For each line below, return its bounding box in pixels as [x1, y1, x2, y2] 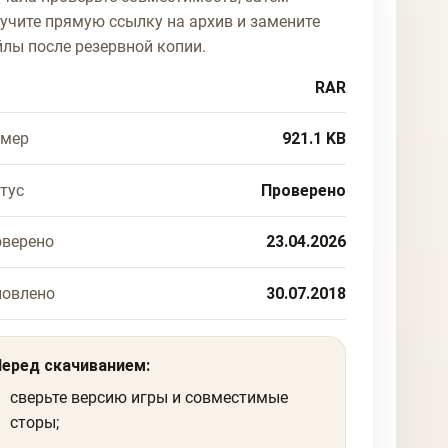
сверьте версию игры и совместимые [9, 387, 288, 407]
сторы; [9, 412, 59, 432]
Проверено [261, 180, 347, 200]
